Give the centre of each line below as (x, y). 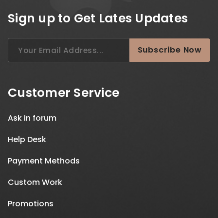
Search (21, 43)
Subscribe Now (170, 50)
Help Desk (27, 139)
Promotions (31, 204)
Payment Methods (44, 161)
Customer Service (64, 93)
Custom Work (35, 182)
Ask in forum (32, 118)
